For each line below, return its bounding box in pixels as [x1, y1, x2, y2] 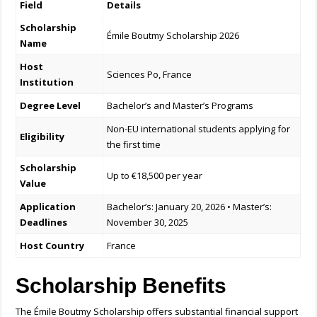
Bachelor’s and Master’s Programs [107, 99, 254, 113]
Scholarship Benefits [16, 274, 227, 298]
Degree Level [20, 99, 81, 113]
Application [20, 200, 76, 214]
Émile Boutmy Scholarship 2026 [107, 29, 240, 42]
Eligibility [20, 130, 65, 144]
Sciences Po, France [107, 68, 192, 81]
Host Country [20, 239, 85, 253]
